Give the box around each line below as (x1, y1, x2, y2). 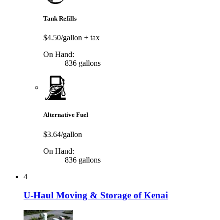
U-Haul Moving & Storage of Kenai (24, 190, 168, 201)
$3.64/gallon (43, 130, 82, 138)
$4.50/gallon (43, 33, 84, 42)
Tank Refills (43, 15, 77, 23)
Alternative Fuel (43, 111, 88, 119)
